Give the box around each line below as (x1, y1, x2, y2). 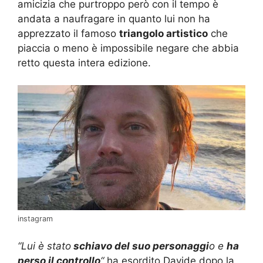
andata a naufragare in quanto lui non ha (18, 12, 210, 25)
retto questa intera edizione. (18, 56, 151, 69)
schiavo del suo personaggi (71, 240, 209, 252)
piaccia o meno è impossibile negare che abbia (18, 42, 239, 54)
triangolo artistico (119, 27, 208, 39)
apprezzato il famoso (18, 27, 119, 39)
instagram (18, 214, 53, 223)
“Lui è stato (18, 240, 71, 252)
